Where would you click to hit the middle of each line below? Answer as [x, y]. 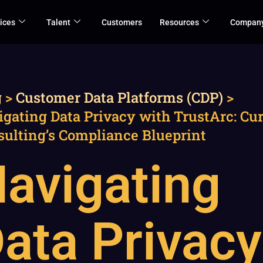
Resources [179, 22]
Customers [122, 22]
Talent [58, 22]
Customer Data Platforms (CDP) [119, 97]
